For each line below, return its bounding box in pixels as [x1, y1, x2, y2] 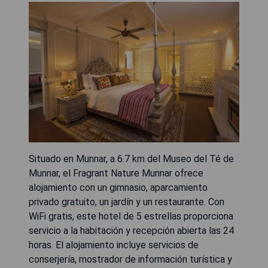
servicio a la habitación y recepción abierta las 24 [29, 224, 234, 236]
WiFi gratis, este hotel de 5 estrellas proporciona [29, 210, 233, 222]
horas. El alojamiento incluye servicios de [29, 239, 199, 251]
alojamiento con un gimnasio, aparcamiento [29, 181, 208, 193]
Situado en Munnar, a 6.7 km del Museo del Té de [29, 153, 234, 165]
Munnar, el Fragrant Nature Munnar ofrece [29, 167, 203, 179]
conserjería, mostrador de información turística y [29, 253, 232, 265]
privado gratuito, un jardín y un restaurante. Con [29, 196, 224, 208]
